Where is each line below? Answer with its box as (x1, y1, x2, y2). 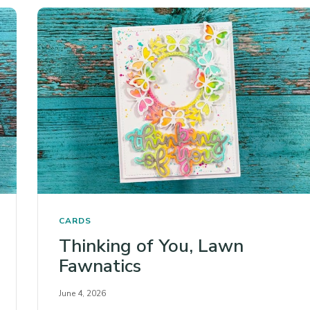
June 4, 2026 (59, 287, 106, 299)
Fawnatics (59, 253, 141, 278)
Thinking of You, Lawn (59, 233, 244, 258)
